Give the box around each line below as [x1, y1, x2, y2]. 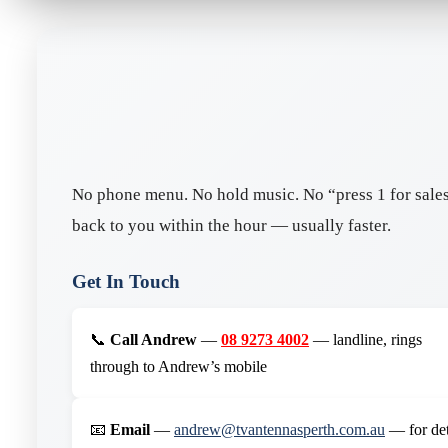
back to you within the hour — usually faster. [72, 215, 391, 235]
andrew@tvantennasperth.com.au [174, 420, 385, 438]
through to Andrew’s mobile [90, 357, 267, 375]
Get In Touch [72, 270, 180, 292]
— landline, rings [309, 330, 422, 348]
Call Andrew [110, 330, 197, 348]
